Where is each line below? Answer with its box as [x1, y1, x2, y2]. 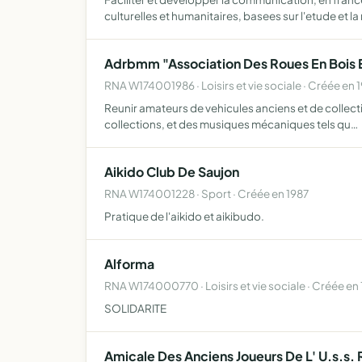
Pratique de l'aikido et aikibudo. [104, 209, 264, 223]
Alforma [104, 255, 154, 272]
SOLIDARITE [104, 301, 166, 315]
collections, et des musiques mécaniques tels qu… [104, 117, 358, 131]
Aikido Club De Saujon [104, 163, 239, 180]
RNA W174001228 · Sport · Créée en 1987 [104, 187, 309, 200]
